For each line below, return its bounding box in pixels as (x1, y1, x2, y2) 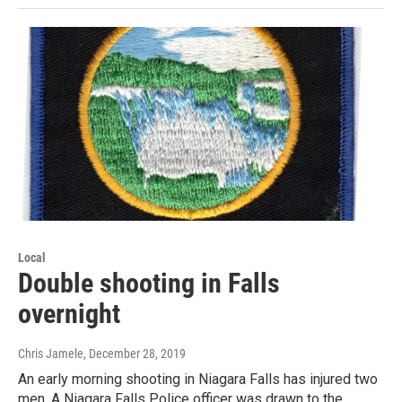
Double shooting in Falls (18, 267, 280, 300)
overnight (18, 298, 120, 330)
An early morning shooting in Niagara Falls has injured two (18, 371, 378, 389)
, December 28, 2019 (83, 346, 186, 362)
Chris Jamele (18, 346, 83, 362)
